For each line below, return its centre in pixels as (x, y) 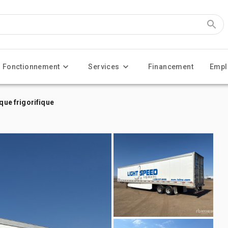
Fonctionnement (31, 67)
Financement (171, 67)
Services (104, 67)
